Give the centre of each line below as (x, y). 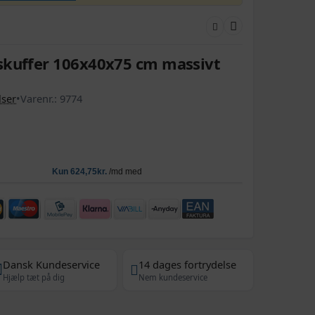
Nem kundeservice (173, 277)
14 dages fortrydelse (188, 264)
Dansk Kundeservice (52, 264)
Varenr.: (40, 98)
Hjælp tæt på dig (34, 277)
